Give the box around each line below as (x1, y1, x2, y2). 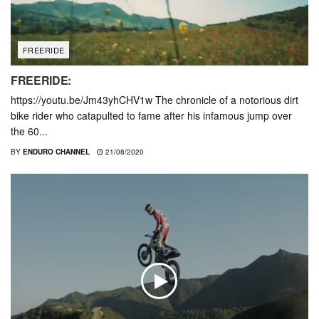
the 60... (11, 124, 48, 139)
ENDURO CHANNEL (23, 147, 90, 157)
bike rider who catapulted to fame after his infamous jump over (11, 108, 292, 123)
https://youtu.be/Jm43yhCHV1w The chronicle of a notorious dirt (11, 93, 298, 108)
